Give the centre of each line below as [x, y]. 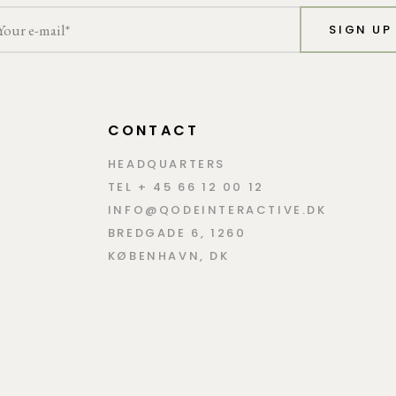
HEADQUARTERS [166, 164]
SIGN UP [361, 30]
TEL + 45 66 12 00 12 [186, 187]
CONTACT [153, 131]
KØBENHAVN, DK [168, 256]
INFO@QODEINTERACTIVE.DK [217, 210]
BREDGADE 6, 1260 [177, 233]
